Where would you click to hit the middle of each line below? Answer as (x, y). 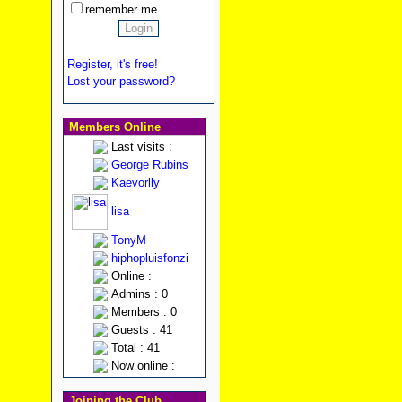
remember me (121, 9)
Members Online (113, 127)
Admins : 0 (139, 294)
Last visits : (141, 147)
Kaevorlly (135, 183)
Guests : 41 (141, 330)
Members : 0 (144, 312)
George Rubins (149, 165)
